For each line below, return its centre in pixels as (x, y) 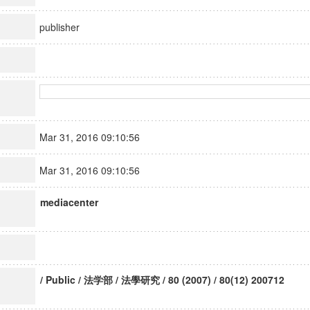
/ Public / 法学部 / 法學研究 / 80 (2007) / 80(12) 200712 (162, 280)
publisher (65, 27)
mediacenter (69, 202)
